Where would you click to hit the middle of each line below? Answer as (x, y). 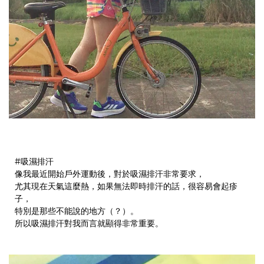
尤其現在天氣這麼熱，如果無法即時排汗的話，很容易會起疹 (126, 187)
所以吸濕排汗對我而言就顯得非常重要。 (89, 224)
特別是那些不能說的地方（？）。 (77, 211)
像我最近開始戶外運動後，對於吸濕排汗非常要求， (110, 174)
